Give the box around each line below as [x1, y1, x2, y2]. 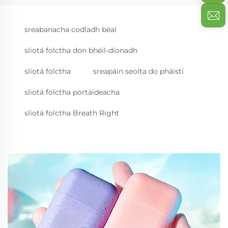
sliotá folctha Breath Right [24, 108, 119, 118]
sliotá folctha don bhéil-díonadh [24, 46, 137, 55]
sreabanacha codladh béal [24, 25, 117, 34]
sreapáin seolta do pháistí [93, 67, 184, 76]
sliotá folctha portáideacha [24, 88, 120, 97]
